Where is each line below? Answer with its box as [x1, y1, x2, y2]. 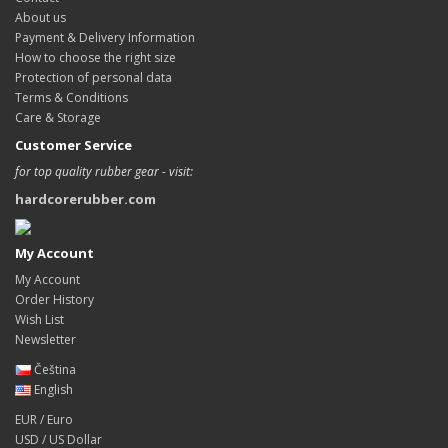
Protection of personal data [15, 68, 172, 86]
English [31, 380, 73, 398]
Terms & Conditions [15, 88, 128, 106]
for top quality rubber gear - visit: [15, 162, 193, 180]
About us [15, 8, 66, 26]
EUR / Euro [15, 410, 73, 428]
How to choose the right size [15, 48, 176, 66]
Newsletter [15, 330, 76, 348]
